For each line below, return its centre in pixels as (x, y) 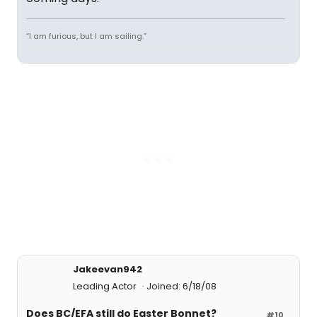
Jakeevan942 (108, 269)
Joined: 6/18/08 (181, 286)
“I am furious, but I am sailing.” (86, 36)
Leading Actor (106, 286)
